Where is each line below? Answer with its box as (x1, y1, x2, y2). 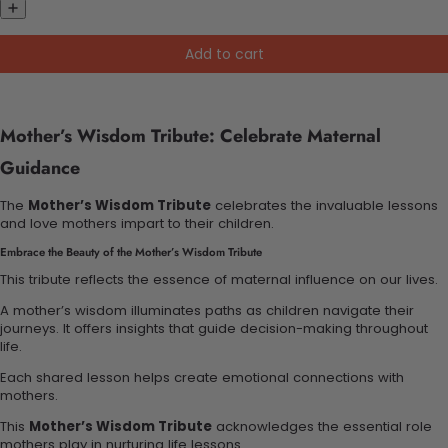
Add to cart (184, 43, 264, 64)
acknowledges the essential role (212, 417, 432, 437)
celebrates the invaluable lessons (211, 195, 438, 215)
